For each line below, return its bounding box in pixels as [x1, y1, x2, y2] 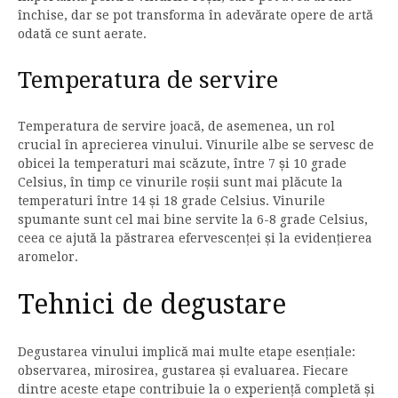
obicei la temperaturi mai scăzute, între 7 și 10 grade [18, 156, 346, 171]
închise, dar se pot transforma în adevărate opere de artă [18, 8, 373, 23]
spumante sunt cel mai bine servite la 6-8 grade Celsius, [18, 212, 368, 227]
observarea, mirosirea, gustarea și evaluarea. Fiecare [18, 363, 348, 378]
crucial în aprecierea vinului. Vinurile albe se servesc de [18, 138, 374, 153]
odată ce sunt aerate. [18, 27, 147, 42]
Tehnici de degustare [18, 289, 286, 321]
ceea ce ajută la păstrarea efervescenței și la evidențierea [18, 231, 372, 246]
